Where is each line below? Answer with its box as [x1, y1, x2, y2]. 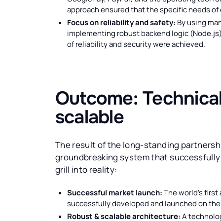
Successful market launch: [67, 187, 162, 198]
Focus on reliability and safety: [67, 17, 176, 28]
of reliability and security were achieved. [67, 39, 205, 50]
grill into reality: [55, 164, 117, 176]
